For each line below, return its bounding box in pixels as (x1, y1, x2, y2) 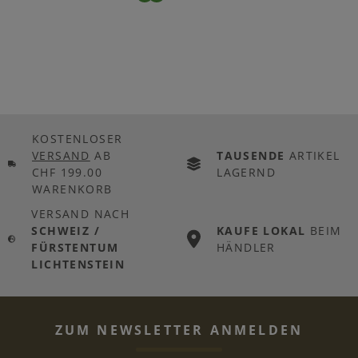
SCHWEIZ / (31, 222, 100, 238)
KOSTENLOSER (32, 130, 123, 146)
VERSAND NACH (31, 205, 130, 221)
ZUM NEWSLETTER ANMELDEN (54, 320, 304, 339)
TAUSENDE (217, 147, 285, 163)
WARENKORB (32, 181, 113, 197)
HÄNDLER (217, 239, 276, 255)
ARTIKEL (284, 147, 340, 163)
